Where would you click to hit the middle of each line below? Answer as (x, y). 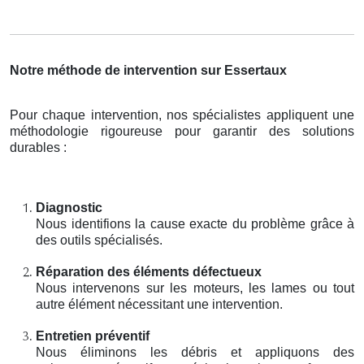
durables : (38, 147)
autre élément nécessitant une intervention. (159, 304)
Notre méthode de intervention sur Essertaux (148, 70)
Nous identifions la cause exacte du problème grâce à (195, 223)
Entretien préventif (93, 336)
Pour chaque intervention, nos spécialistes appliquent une (182, 115)
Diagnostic (69, 207)
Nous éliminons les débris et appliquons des (195, 352)
